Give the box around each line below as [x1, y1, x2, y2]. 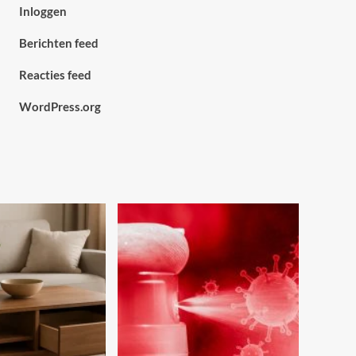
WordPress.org [18, 99, 101, 114]
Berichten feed [18, 36, 99, 50]
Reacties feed [18, 68, 91, 82]
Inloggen [18, 4, 67, 18]
